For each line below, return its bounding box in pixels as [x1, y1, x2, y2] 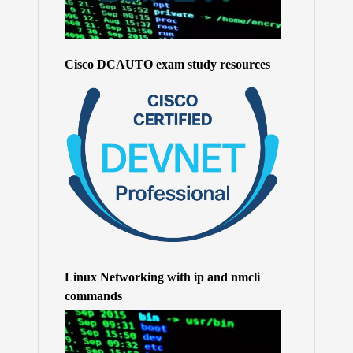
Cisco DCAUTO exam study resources [64, 57, 270, 71]
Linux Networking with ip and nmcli [64, 270, 260, 284]
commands [64, 289, 122, 303]
